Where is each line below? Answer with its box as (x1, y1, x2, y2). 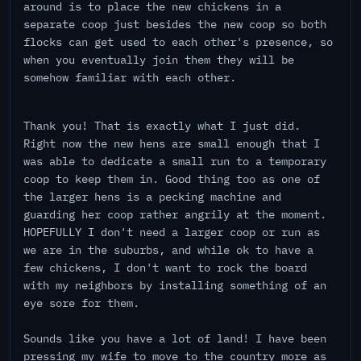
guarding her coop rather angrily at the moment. (23, 207, 326, 222)
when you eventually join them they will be (23, 52, 294, 67)
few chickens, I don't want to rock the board (23, 260, 307, 275)
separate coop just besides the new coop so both (23, 17, 326, 31)
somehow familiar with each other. (23, 70, 236, 85)
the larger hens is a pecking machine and (23, 189, 281, 204)
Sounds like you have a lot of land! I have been (23, 331, 326, 346)
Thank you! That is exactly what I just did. (23, 118, 301, 133)
